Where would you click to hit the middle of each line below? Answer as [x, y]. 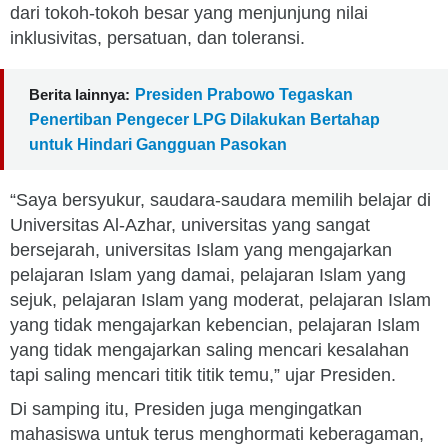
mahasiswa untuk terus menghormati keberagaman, [217, 434]
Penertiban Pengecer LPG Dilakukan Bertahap [204, 119]
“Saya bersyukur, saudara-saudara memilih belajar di [220, 200]
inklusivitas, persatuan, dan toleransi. [157, 38]
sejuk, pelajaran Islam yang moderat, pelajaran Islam [220, 300]
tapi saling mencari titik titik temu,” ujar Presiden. [203, 375]
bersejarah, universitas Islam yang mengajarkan [201, 250]
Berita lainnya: [79, 94]
